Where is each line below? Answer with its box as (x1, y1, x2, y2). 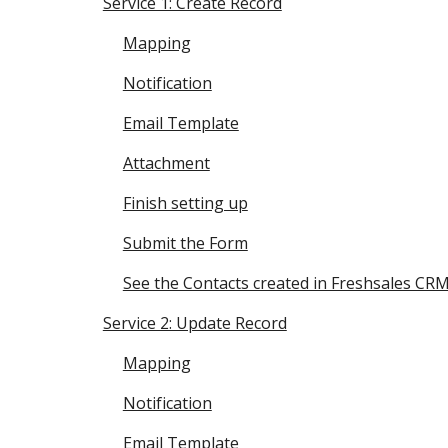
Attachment (122, 152, 210, 174)
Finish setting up (122, 192, 248, 214)
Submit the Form (122, 232, 248, 254)
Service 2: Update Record (102, 312, 287, 334)
